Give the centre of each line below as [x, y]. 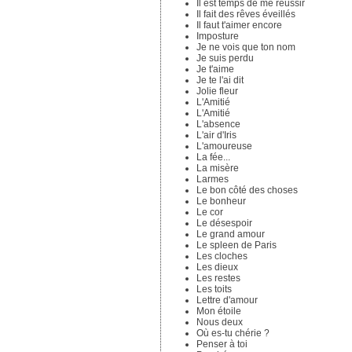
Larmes [213, 179]
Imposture [218, 36]
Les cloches [222, 256]
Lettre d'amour [227, 300]
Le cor [210, 212]
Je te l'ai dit [220, 80]
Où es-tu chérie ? [233, 333]
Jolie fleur [217, 91]
